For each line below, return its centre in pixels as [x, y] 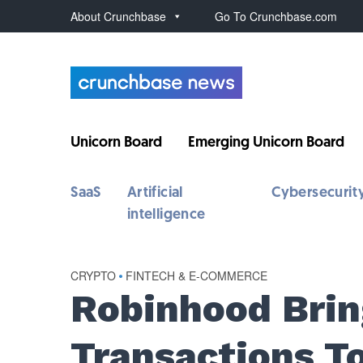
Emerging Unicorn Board [267, 143]
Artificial [155, 193]
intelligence [166, 215]
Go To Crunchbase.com [276, 16]
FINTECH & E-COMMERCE [197, 275]
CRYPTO [94, 275]
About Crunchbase [119, 16]
